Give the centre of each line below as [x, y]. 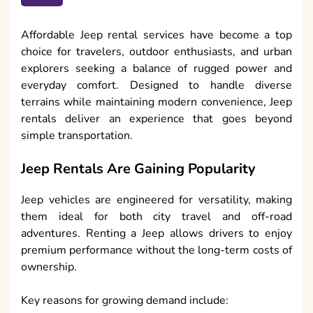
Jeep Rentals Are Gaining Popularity [138, 169]
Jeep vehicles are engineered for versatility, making [156, 200]
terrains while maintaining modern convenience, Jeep [156, 102]
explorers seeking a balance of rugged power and [156, 69]
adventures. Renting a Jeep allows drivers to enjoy [156, 234]
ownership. [49, 267]
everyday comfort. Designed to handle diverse [156, 86]
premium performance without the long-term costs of [156, 250]
